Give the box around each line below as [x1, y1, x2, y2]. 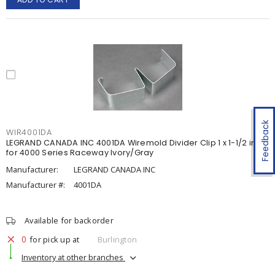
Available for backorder [25, 215, 114, 226]
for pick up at [29, 233, 80, 245]
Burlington [97, 233, 137, 245]
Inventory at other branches [21, 251, 125, 263]
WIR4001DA [6, 127, 52, 137]
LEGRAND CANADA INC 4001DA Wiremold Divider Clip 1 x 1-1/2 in [6, 137, 256, 148]
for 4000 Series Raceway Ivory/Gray [6, 147, 154, 158]
